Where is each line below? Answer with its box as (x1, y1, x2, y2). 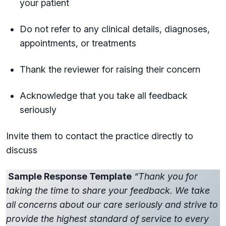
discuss (6, 145, 40, 155)
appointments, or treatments (20, 38, 139, 48)
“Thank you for (134, 171, 198, 182)
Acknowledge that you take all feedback (20, 90, 188, 101)
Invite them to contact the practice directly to (6, 131, 193, 141)
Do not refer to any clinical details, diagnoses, (20, 24, 210, 34)
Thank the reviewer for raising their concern (20, 64, 203, 75)
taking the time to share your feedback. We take (6, 185, 210, 196)
